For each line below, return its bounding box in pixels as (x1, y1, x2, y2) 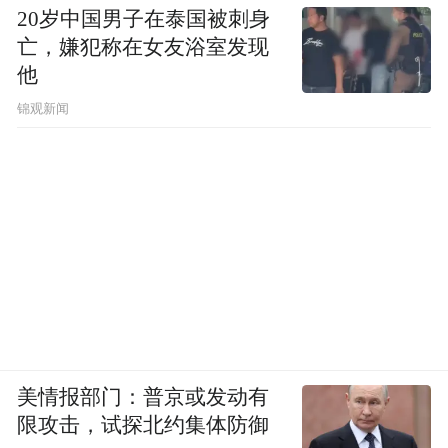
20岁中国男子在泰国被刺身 (17, 7, 271, 30)
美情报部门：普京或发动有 (17, 385, 270, 408)
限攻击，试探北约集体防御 (17, 413, 270, 436)
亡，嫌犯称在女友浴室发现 (17, 35, 270, 58)
